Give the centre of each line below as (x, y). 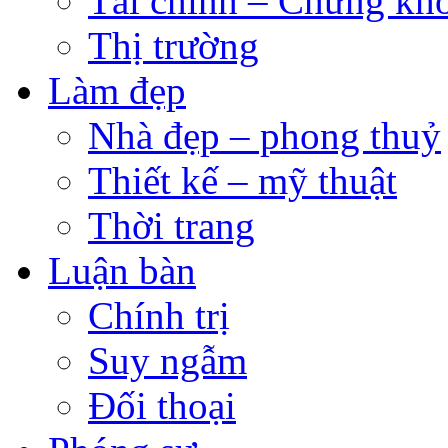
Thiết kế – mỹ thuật (242, 180)
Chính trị (159, 315)
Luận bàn (122, 270)
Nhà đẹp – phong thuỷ (264, 135)
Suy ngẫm (167, 360)
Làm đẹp (117, 90)
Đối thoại (162, 405)
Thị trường (173, 45)
